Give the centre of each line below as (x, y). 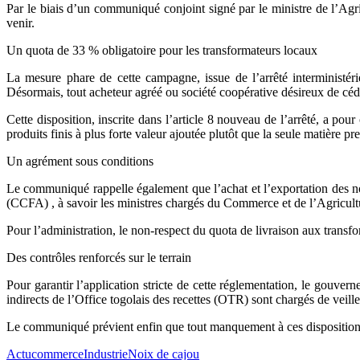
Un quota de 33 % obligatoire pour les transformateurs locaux (162, 50)
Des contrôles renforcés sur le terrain (99, 257)
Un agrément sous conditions (80, 161)
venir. (20, 22)
